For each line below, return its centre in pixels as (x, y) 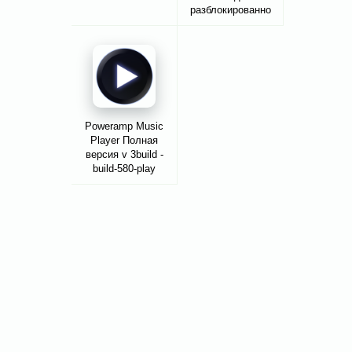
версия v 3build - (124, 155)
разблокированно (230, 10)
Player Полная (124, 141)
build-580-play (124, 169)
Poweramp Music (124, 126)
